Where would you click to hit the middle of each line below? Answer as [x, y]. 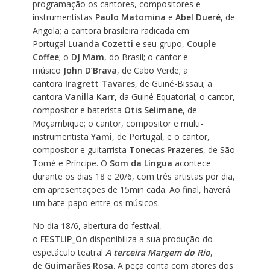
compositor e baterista [78, 110]
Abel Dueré [198, 17]
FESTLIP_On [65, 239]
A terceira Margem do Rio [158, 252]
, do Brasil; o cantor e [146, 57]
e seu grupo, [160, 43]
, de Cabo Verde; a [152, 70]
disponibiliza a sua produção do [151, 239]
